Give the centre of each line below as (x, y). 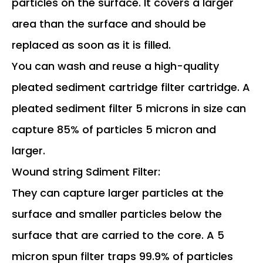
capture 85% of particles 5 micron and (114, 129)
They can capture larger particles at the (118, 193)
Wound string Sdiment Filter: (86, 171)
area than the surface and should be (109, 23)
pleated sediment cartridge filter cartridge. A (131, 87)
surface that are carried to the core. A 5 (118, 235)
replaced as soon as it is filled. (91, 45)
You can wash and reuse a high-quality (115, 66)
